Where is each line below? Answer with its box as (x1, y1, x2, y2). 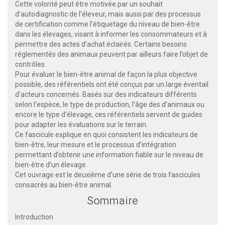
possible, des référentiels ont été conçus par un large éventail (15, 80, 208, 88)
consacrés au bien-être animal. (15, 180, 113, 189)
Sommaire (87, 194, 138, 207)
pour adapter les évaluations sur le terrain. (15, 120, 149, 129)
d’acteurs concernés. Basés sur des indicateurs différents (15, 90, 197, 98)
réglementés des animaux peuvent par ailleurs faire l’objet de (15, 50, 208, 58)
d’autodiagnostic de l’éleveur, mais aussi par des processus (15, 10, 201, 18)
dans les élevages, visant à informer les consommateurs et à (15, 30, 207, 38)
